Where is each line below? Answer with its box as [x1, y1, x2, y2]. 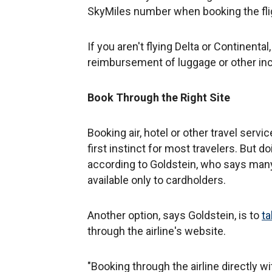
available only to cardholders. [87, 173, 226, 186]
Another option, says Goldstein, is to [87, 208, 262, 222]
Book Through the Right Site [87, 90, 230, 104]
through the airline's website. [87, 224, 226, 237]
